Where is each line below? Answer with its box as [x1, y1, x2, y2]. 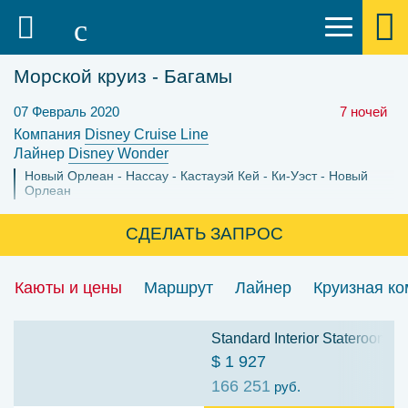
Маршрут [144, 279, 213, 297]
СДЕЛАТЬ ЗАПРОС [125, 224, 283, 243]
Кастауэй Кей [180, 168, 260, 183]
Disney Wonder [68, 146, 168, 161]
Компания [14, 127, 85, 142]
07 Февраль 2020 [14, 104, 119, 119]
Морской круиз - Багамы [14, 66, 232, 87]
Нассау [126, 168, 168, 183]
